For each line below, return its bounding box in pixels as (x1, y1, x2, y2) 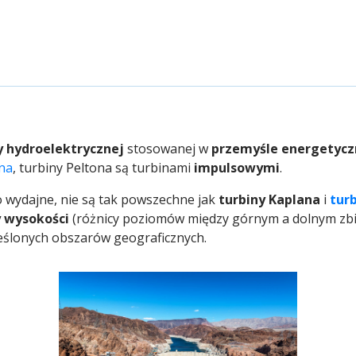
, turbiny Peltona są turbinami (13, 159, 194, 176)
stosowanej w (124, 140, 211, 157)
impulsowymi (194, 159, 280, 176)
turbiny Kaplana (219, 191, 320, 208)
